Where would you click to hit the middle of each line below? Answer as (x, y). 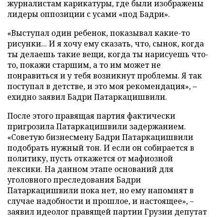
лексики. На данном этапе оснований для (90, 169)
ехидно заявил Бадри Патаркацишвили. (87, 97)
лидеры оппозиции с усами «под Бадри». (89, 14)
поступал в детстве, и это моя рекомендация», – (102, 86)
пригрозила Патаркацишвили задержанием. (97, 126)
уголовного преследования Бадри (74, 180)
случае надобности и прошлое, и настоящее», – (101, 201)
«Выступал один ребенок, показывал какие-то (99, 33)
